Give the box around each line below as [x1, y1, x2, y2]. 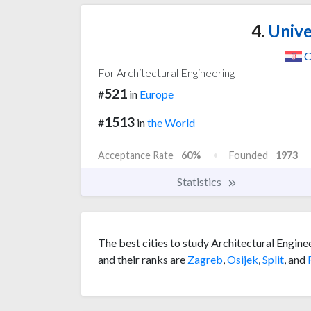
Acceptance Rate [98, 149, 174, 162]
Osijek [227, 253, 258, 267]
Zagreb [187, 253, 223, 267]
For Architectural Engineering [98, 65, 235, 79]
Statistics [177, 175, 224, 189]
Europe [140, 87, 174, 101]
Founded [229, 149, 268, 162]
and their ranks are [98, 253, 187, 267]
